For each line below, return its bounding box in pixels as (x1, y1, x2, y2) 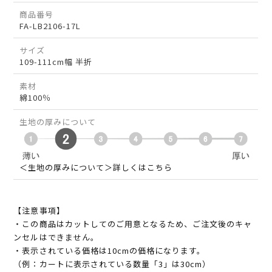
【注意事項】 (13, 205, 65, 217)
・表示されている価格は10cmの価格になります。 (13, 245, 206, 257)
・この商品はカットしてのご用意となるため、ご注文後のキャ (13, 218, 253, 230)
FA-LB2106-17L (19, 20, 81, 32)
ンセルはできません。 (13, 231, 99, 243)
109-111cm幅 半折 (19, 56, 93, 68)
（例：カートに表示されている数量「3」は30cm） (13, 258, 211, 270)
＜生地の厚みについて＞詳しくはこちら (19, 161, 173, 174)
